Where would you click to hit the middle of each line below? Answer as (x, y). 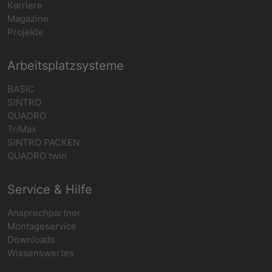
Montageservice (42, 226)
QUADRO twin (37, 155)
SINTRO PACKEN (43, 142)
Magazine (28, 18)
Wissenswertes (41, 253)
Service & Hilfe (50, 189)
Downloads (31, 239)
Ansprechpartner (44, 212)
